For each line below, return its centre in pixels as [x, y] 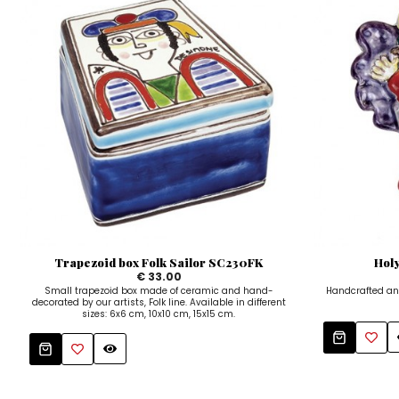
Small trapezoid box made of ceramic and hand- [159, 290]
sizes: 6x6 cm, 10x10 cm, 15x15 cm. [159, 313]
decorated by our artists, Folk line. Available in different [159, 302]
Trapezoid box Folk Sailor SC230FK [159, 262]
